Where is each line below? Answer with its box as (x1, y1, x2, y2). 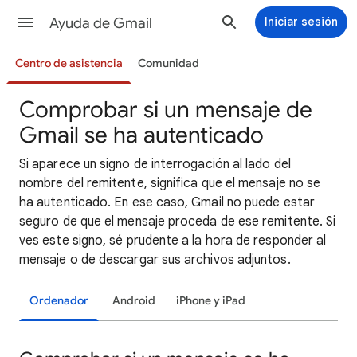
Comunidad (137, 57, 199, 70)
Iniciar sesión (265, 14, 338, 29)
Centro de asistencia (14, 57, 123, 70)
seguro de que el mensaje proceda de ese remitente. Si (19, 214, 336, 229)
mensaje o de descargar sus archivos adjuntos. (19, 252, 291, 268)
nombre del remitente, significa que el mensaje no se (19, 175, 321, 191)
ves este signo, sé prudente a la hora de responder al (19, 233, 327, 249)
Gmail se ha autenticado (19, 121, 264, 149)
